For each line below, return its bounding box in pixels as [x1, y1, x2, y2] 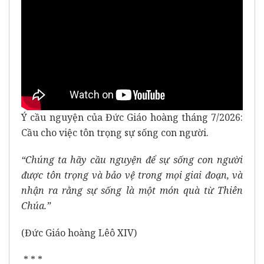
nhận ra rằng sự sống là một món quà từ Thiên [21, 184, 243, 197]
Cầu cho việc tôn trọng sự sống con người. [21, 126, 209, 140]
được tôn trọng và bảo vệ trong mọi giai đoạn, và [21, 169, 243, 182]
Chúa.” [21, 199, 51, 213]
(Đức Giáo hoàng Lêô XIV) [21, 226, 137, 240]
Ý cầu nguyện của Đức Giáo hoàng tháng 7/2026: [21, 111, 243, 124]
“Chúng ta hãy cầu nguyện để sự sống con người [21, 153, 243, 167]
